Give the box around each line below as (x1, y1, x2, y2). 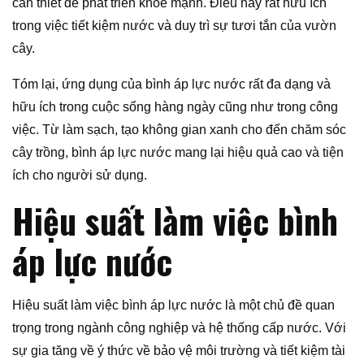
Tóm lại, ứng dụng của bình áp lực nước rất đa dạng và (12, 76, 331, 91)
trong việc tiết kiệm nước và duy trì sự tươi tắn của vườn (12, 18, 336, 32)
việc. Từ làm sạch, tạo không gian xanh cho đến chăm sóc (12, 122, 346, 136)
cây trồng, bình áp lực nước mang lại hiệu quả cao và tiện (12, 145, 344, 159)
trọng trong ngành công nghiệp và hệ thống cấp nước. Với (12, 320, 346, 335)
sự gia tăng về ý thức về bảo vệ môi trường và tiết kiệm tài (12, 343, 345, 357)
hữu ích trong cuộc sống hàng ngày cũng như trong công (12, 99, 338, 114)
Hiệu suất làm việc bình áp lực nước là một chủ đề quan (12, 297, 335, 312)
